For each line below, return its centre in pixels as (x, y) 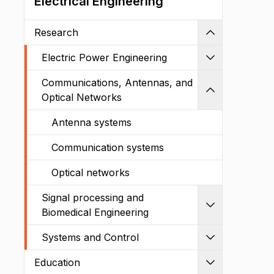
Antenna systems (91, 122)
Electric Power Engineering (104, 57)
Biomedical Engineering (95, 212)
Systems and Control (90, 237)
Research (56, 32)
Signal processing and (93, 198)
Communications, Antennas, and (117, 83)
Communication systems (108, 147)
